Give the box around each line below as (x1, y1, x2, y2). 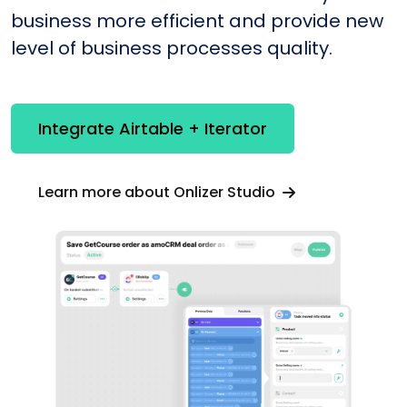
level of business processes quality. (11, 35, 333, 61)
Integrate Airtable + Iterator (38, 117, 267, 141)
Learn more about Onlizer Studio (38, 181, 279, 203)
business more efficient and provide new (11, 7, 383, 34)
